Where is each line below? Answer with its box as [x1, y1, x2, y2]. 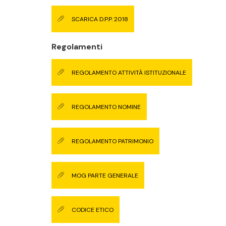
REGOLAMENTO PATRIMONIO [72, 137, 153, 145]
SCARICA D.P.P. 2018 [72, 15, 128, 23]
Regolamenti [51, 41, 102, 52]
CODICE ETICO [72, 206, 114, 214]
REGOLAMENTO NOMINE [72, 103, 141, 111]
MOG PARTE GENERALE [72, 172, 138, 180]
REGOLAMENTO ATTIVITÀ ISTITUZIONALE [72, 69, 186, 77]
